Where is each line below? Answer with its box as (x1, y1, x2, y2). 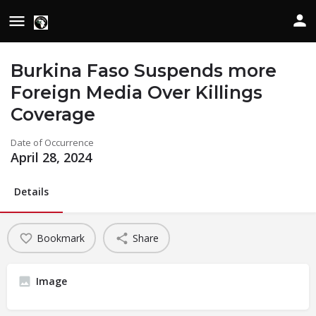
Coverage (11, 104, 95, 125)
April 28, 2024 (11, 149, 92, 166)
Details (14, 185, 49, 198)
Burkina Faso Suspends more (11, 60, 276, 81)
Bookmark (36, 231, 85, 245)
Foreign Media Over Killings (11, 82, 262, 103)
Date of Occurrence (11, 136, 94, 149)
